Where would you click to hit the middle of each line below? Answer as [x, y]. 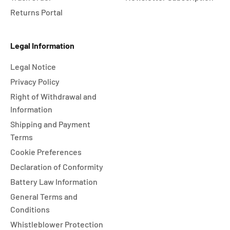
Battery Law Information [54, 181]
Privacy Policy [35, 81]
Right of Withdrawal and [53, 96]
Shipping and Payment [50, 124]
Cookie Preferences [46, 152]
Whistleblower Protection [57, 224]
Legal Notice [33, 66]
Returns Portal [36, 12]
